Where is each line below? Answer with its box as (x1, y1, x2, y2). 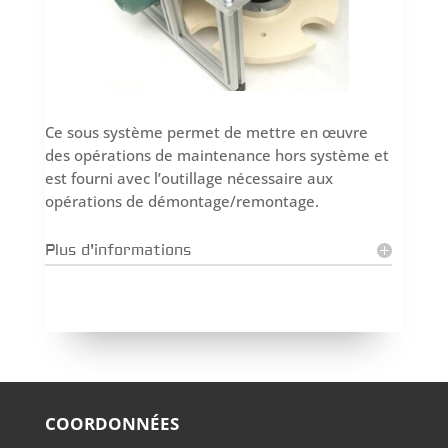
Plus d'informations (44, 240, 191, 260)
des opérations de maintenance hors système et (44, 144, 389, 165)
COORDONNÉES (44, 411, 179, 435)
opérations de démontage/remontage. (44, 190, 319, 211)
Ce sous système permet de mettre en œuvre (44, 121, 368, 142)
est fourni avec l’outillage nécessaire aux (44, 167, 333, 188)
